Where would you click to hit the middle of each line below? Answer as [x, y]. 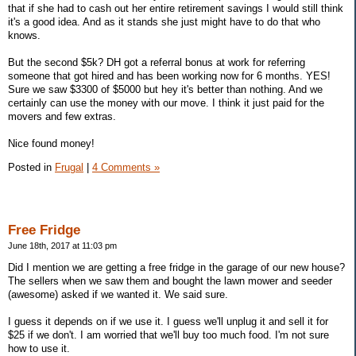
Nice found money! [51, 144]
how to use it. [39, 348]
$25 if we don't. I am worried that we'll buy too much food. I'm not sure [168, 335]
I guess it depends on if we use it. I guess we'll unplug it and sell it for [168, 321]
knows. [24, 36]
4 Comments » [126, 168]
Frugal [69, 168]
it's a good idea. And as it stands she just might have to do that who [164, 22]
